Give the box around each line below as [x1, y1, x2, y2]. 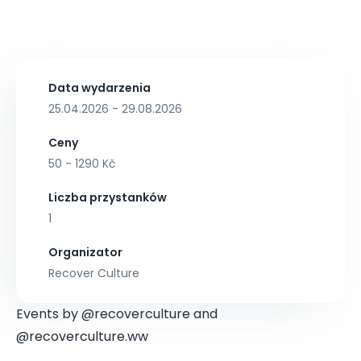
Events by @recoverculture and [16, 305, 218, 323]
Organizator [48, 244, 122, 260]
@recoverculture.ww [16, 327, 148, 346]
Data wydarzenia [48, 80, 151, 96]
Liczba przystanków [48, 189, 167, 205]
